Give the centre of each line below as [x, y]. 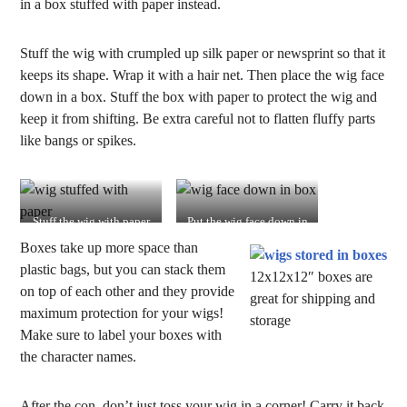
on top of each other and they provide [128, 291]
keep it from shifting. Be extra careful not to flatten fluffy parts [198, 119]
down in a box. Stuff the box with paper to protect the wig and [199, 97]
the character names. [79, 357]
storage [270, 320]
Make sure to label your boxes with [121, 335]
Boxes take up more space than [109, 248]
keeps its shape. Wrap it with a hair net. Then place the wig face [203, 75]
